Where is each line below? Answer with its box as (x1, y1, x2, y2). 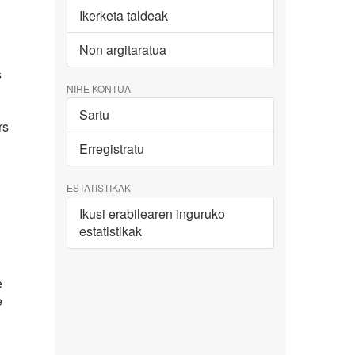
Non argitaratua (78, 40, 166, 59)
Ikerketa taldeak (78, 6, 168, 25)
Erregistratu (78, 139, 144, 158)
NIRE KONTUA (66, 82, 131, 96)
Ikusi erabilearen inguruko (78, 204, 225, 223)
